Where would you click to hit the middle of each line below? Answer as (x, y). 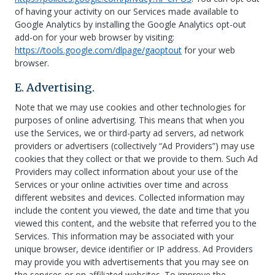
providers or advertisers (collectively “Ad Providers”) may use (135, 146)
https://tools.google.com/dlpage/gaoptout (98, 50)
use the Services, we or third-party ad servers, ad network (129, 133)
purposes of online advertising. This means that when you (130, 120)
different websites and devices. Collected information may (130, 197)
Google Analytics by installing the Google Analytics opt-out (130, 24)
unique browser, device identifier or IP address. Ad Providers (134, 249)
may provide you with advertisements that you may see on (132, 262)
